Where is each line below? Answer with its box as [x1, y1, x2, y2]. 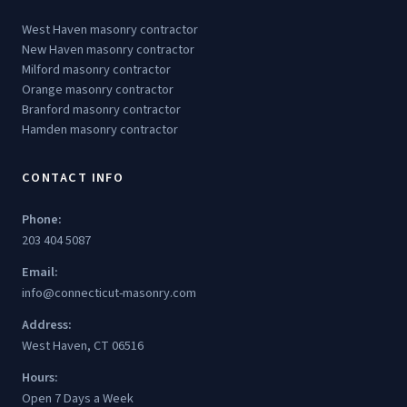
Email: [22, 263, 58, 282]
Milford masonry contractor [22, 60, 171, 79]
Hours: [22, 368, 58, 387]
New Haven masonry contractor [22, 40, 194, 59]
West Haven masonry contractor [22, 20, 198, 39]
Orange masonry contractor [22, 80, 174, 99]
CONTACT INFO [22, 168, 124, 187]
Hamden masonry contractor [22, 120, 178, 139]
